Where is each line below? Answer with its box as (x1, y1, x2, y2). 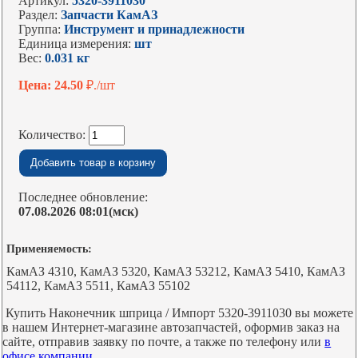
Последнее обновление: (18, 190, 149, 204)
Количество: (18, 128, 89, 141)
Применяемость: (6, 239, 93, 257)
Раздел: (18, 8, 62, 22)
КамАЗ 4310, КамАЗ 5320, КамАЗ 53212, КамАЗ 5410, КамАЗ (6, 265, 346, 279)
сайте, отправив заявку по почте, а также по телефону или (2, 335, 325, 349)
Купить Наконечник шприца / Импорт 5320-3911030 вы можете (2, 306, 354, 320)
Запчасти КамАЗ (61, 8, 158, 22)
